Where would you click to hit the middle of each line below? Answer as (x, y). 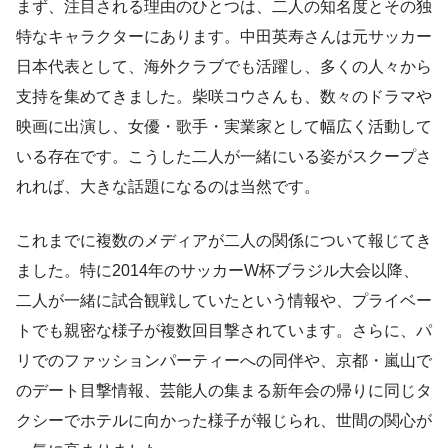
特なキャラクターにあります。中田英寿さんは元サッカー (224, 37)
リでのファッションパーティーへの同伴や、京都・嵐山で (224, 361)
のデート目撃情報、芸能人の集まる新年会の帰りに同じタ (224, 391)
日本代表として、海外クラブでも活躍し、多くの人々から (224, 67)
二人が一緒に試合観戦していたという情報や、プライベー (224, 301)
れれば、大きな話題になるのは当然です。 (168, 187)
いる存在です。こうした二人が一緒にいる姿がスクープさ (224, 157)
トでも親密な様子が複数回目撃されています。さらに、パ (224, 331)
